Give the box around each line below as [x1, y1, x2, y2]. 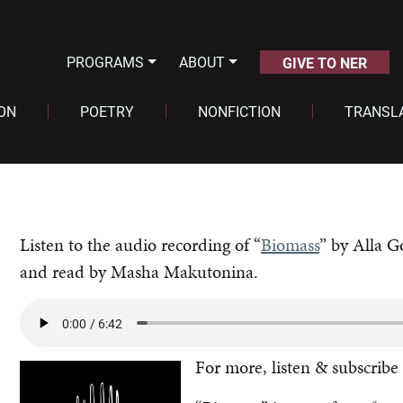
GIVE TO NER [282, 53, 367, 72]
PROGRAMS [67, 52, 145, 71]
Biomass [261, 232, 319, 257]
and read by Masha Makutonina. [20, 259, 258, 284]
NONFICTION [197, 102, 281, 121]
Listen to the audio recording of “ [20, 232, 261, 257]
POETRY [79, 102, 134, 121]
